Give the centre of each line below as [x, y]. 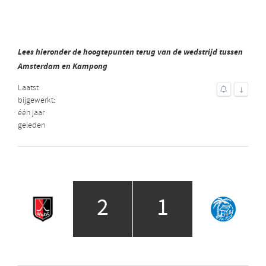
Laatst [28, 88]
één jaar [31, 113]
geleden [31, 125]
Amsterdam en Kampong [63, 66]
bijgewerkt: [37, 100]
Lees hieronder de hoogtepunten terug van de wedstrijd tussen [130, 51]
